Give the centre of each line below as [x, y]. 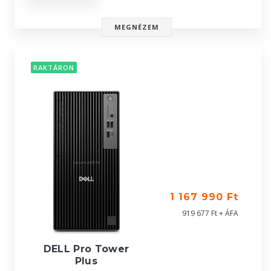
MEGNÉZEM [137, 27]
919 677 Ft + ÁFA [210, 213]
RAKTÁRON [54, 68]
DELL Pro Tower [86, 249]
